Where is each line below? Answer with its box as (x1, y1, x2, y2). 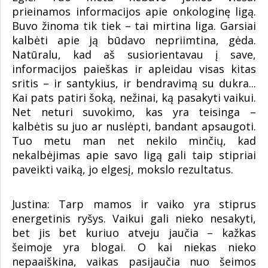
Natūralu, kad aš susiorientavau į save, (12, 47, 256, 62)
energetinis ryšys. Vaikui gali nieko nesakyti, (12, 211, 256, 226)
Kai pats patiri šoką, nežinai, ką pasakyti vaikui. (12, 90, 256, 105)
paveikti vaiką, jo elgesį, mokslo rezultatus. (12, 162, 233, 177)
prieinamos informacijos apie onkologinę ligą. (12, 4, 256, 19)
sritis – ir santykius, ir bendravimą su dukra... (12, 76, 256, 91)
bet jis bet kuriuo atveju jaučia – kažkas (12, 226, 256, 240)
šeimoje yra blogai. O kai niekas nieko (12, 240, 256, 255)
